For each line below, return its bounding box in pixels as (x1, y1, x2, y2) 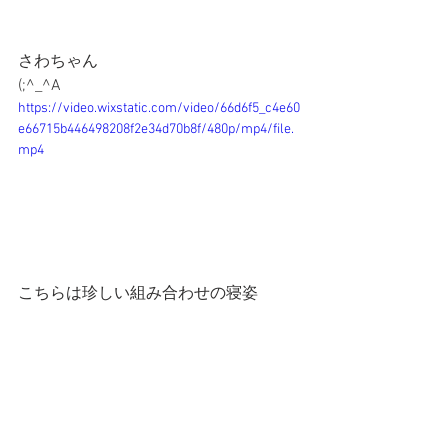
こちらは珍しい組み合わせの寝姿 (18, 283, 258, 304)
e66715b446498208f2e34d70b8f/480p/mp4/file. (18, 121, 294, 138)
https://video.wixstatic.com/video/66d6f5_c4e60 (18, 100, 300, 117)
